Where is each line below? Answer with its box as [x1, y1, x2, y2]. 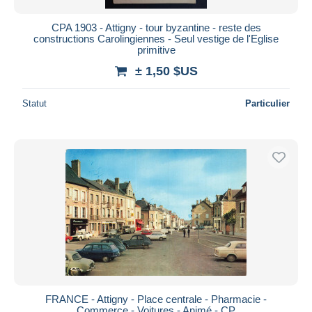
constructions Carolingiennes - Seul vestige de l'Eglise [33, 32, 279, 45]
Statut [22, 97, 47, 109]
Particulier [245, 97, 290, 109]
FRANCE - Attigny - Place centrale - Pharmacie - [45, 292, 267, 305]
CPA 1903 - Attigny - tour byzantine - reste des [51, 21, 261, 33]
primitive [136, 43, 175, 56]
